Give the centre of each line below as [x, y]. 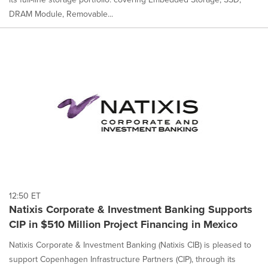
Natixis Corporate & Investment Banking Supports [131, 209]
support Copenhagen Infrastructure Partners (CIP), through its [122, 259]
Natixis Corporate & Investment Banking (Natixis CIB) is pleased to [130, 245]
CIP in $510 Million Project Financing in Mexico [123, 224]
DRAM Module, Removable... [61, 14]
